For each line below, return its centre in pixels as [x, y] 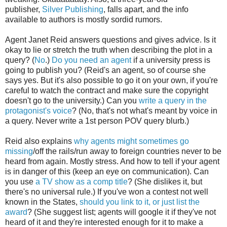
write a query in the [173, 100]
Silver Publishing [73, 9]
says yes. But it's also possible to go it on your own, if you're [111, 80]
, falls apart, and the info [146, 9]
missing [19, 151]
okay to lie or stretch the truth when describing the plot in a [109, 50]
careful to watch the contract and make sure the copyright [107, 90]
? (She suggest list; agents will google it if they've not [122, 212]
